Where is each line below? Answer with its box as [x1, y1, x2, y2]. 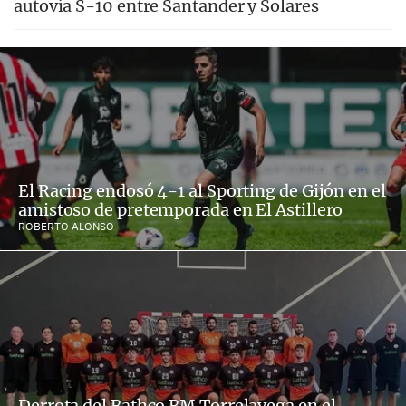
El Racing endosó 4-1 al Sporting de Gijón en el [18, 180, 386, 202]
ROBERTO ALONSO [18, 218, 114, 233]
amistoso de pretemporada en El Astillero [18, 199, 343, 221]
